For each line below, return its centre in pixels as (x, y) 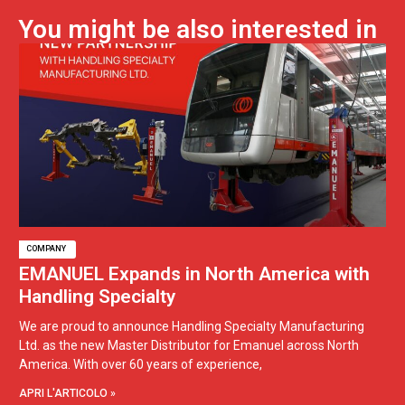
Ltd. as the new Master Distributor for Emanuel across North (189, 345)
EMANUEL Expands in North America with (194, 273)
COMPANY (47, 249)
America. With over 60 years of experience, (141, 364)
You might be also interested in (198, 30)
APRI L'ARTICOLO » (67, 393)
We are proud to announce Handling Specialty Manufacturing (192, 326)
